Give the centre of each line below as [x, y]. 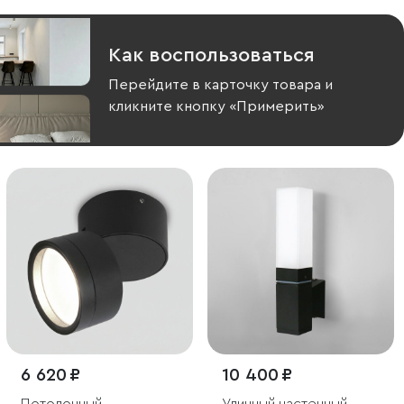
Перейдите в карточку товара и [220, 85]
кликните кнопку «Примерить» [216, 106]
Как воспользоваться [211, 55]
